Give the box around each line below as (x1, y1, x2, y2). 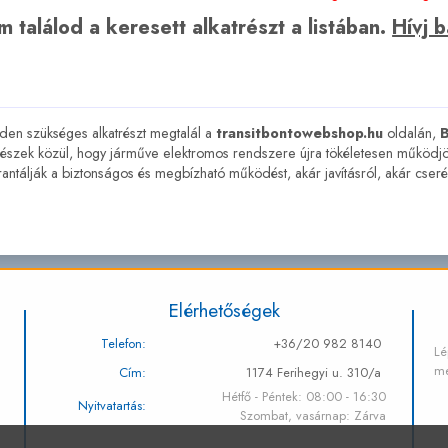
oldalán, (382, 122, 440, 143)
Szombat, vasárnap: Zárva (240, 405, 387, 425)
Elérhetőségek (167, 296, 280, 325)
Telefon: (101, 333, 147, 353)
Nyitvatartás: (78, 395, 147, 415)
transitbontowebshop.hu (215, 122, 383, 143)
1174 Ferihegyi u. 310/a (246, 362, 382, 382)
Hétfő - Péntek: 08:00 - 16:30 (222, 386, 387, 406)
